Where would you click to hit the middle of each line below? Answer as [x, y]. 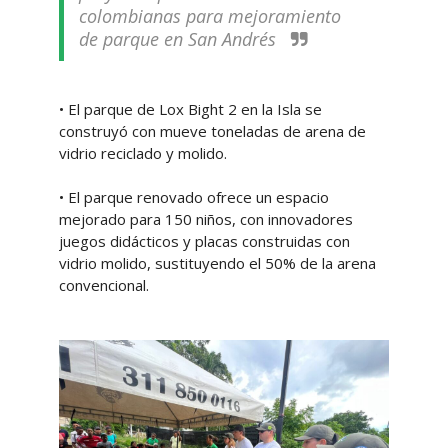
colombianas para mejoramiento [209, 16]
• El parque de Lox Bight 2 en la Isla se [190, 109]
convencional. [103, 285]
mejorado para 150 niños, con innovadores [205, 219]
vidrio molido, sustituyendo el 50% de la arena [217, 263]
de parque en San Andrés [179, 39]
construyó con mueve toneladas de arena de [212, 131]
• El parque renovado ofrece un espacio [193, 197]
